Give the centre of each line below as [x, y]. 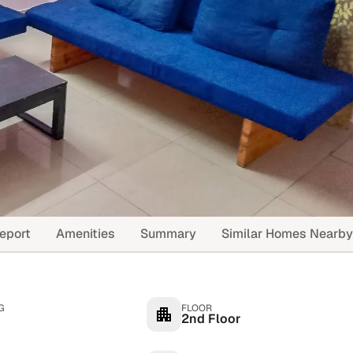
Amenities [85, 234]
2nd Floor [212, 319]
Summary [168, 234]
